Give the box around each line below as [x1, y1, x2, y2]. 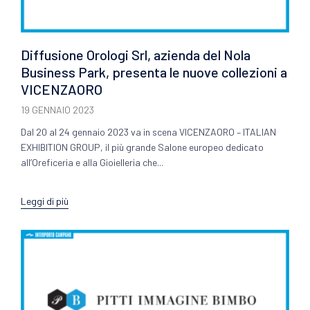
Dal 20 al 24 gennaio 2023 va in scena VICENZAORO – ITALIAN [21, 126, 276, 138]
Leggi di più [21, 194, 69, 207]
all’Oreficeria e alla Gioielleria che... [21, 156, 163, 169]
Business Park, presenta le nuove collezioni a [21, 64, 287, 81]
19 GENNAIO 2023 [21, 104, 94, 116]
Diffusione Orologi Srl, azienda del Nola [21, 46, 250, 64]
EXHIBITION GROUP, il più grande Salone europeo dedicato [21, 141, 264, 154]
